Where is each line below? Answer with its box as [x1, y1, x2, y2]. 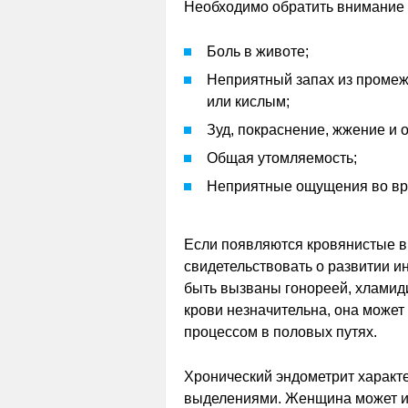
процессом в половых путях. [184, 324, 377, 340]
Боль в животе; [207, 44, 309, 59]
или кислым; [207, 94, 290, 109]
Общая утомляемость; [207, 150, 357, 166]
